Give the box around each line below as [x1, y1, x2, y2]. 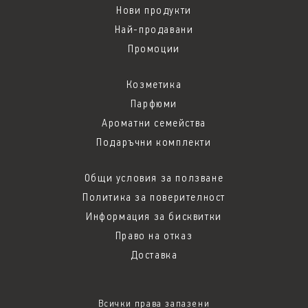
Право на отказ [115, 230, 193, 242]
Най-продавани [114, 24, 194, 36]
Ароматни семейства [102, 118, 206, 129]
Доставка [130, 250, 178, 261]
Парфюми [130, 98, 178, 110]
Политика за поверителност [82, 192, 225, 203]
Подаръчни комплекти [96, 137, 212, 148]
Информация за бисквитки [86, 211, 222, 223]
